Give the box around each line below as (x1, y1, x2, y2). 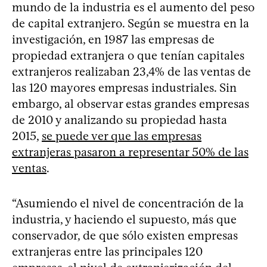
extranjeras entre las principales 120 (12, 244, 203, 259)
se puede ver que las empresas (42, 129, 201, 144)
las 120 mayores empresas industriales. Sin (12, 80, 237, 95)
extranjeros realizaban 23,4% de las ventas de (12, 64, 251, 79)
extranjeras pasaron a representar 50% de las (12, 145, 249, 160)
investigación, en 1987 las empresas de (12, 32, 215, 47)
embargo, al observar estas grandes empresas (12, 97, 249, 111)
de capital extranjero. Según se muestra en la (12, 16, 249, 31)
